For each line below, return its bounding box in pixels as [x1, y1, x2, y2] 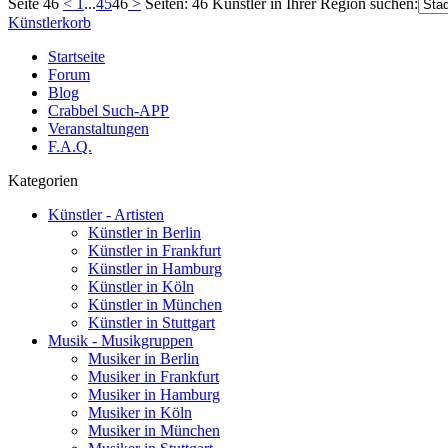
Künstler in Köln [88, 278, 194, 295]
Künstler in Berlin [88, 224, 201, 241]
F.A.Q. [48, 138, 92, 155]
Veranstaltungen [48, 120, 149, 137]
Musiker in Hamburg [88, 386, 220, 403]
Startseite [48, 48, 105, 65]
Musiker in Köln [88, 404, 192, 421]
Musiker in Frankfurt [88, 368, 219, 385]
